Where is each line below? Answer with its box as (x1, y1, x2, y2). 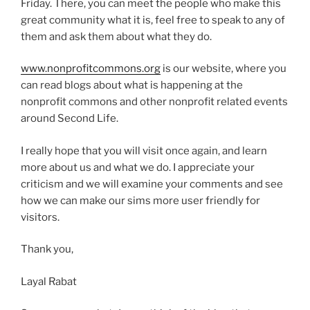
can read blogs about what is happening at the (21, 79, 243, 92)
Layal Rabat (21, 275, 77, 288)
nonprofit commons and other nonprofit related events (21, 95, 288, 109)
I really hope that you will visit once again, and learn (21, 144, 267, 157)
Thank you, (21, 243, 75, 256)
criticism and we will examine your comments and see (21, 177, 283, 190)
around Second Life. (21, 112, 120, 125)
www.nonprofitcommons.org (21, 62, 161, 75)
